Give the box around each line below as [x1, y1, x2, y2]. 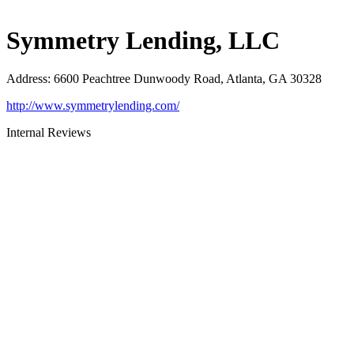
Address [6, 72, 47, 86]
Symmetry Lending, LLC [6, 25, 280, 55]
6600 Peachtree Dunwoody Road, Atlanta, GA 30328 [54, 72, 322, 86]
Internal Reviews [6, 126, 91, 140]
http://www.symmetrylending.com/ [6, 99, 179, 113]
